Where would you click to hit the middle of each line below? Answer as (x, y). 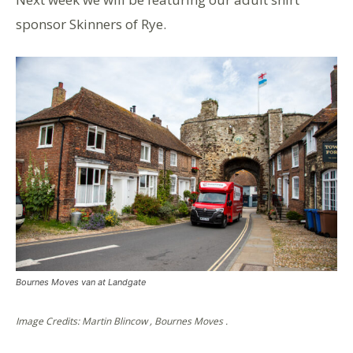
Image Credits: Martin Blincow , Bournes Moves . (122, 321)
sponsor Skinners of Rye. (91, 24)
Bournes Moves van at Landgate (81, 282)
